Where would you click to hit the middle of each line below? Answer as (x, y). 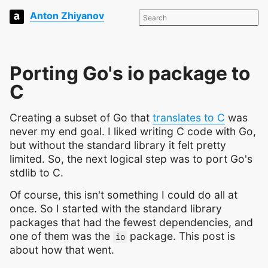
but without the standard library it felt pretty (118, 145)
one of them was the (61, 236)
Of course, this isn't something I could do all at (124, 194)
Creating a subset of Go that (81, 117)
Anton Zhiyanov (67, 16)
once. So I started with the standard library (116, 208)
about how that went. (62, 249)
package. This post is (181, 236)
